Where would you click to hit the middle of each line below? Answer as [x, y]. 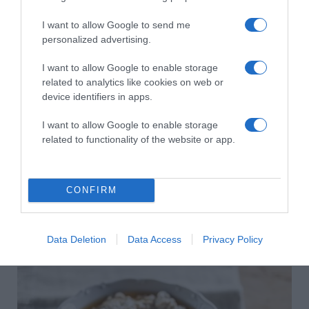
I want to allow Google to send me [116, 24]
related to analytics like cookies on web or [133, 82]
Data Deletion [76, 239]
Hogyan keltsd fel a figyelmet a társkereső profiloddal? [148, 250]
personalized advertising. [97, 39]
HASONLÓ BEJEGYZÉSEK [84, 33]
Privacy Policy [232, 239]
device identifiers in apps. [97, 96]
